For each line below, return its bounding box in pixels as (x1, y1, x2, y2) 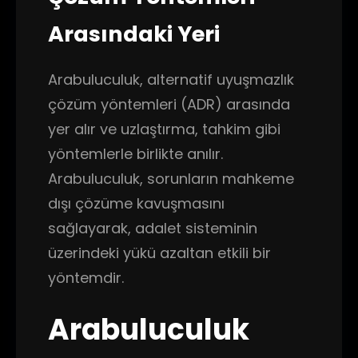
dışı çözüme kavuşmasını (48, 193, 225, 213)
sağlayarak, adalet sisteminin (48, 218, 257, 238)
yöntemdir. (48, 268, 124, 288)
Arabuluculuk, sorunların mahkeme (48, 169, 294, 189)
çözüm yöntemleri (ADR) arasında (48, 94, 290, 114)
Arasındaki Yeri (48, 19, 220, 49)
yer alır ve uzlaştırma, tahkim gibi (48, 119, 280, 139)
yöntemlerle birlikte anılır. (48, 144, 223, 164)
